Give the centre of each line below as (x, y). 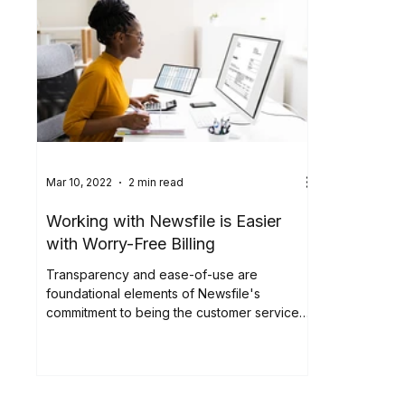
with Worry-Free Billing (131, 243)
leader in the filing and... (117, 331)
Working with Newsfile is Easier (164, 221)
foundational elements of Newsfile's (154, 293)
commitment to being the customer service (173, 312)
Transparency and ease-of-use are (152, 274)
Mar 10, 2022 (80, 183)
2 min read (156, 183)
